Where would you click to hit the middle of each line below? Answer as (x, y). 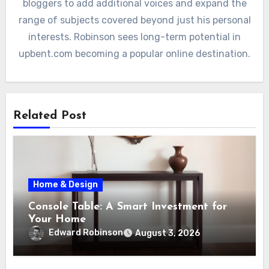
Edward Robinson (86, 233)
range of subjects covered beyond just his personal (134, 20)
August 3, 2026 (168, 234)
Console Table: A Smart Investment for (128, 207)
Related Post (50, 116)
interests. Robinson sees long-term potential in (134, 37)
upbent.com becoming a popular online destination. (134, 54)
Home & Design (66, 185)
